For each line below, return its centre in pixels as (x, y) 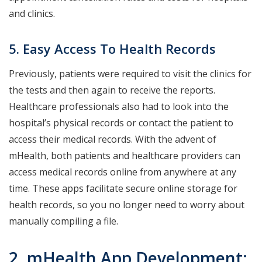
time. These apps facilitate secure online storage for (123, 189)
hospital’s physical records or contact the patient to (121, 123)
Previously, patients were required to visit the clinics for (130, 74)
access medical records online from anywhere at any (123, 172)
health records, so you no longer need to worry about (127, 205)
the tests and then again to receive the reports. (112, 90)
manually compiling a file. (65, 221)
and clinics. (33, 14)
